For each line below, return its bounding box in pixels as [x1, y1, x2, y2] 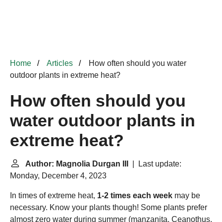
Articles [47, 59, 73, 67]
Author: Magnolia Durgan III [25, 160, 128, 168]
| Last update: [128, 160, 181, 168]
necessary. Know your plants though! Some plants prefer [10, 203, 207, 212]
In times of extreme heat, [10, 191, 97, 200]
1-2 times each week [97, 191, 172, 200]
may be [172, 191, 200, 200]
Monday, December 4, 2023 [10, 171, 107, 180]
